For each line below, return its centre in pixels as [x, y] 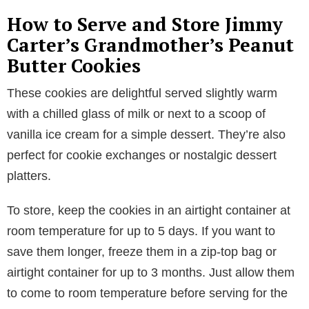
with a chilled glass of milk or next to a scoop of [136, 113]
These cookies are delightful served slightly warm [142, 93]
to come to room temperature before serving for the [147, 293]
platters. [29, 176]
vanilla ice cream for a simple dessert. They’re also [146, 134]
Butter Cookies [74, 65]
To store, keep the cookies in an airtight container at [149, 210]
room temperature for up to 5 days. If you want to [141, 231]
